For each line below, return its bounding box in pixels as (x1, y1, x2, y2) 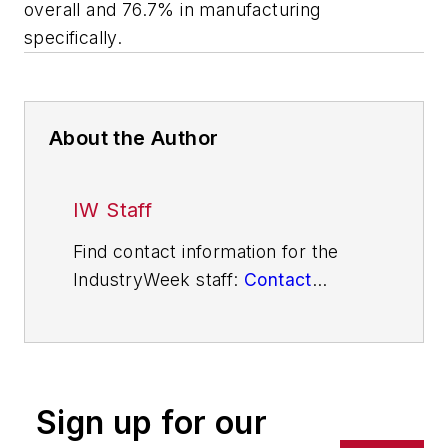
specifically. (24, 26, 123, 48)
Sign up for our (36, 402, 267, 442)
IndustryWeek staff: (73, 268, 244, 290)
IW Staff (73, 197, 153, 222)
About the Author (49, 125, 219, 150)
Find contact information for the (73, 240, 339, 262)
